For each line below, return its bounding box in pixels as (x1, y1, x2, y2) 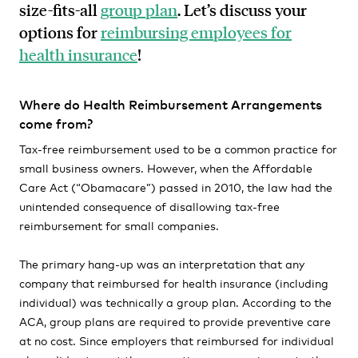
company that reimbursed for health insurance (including (19, 275, 328, 290)
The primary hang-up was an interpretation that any (19, 256, 304, 271)
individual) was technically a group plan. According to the (19, 294, 332, 309)
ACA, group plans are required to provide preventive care (19, 313, 331, 328)
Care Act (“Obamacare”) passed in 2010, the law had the (19, 179, 332, 194)
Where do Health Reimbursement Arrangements (19, 95, 322, 113)
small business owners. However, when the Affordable (19, 160, 312, 175)
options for (19, 22, 101, 42)
